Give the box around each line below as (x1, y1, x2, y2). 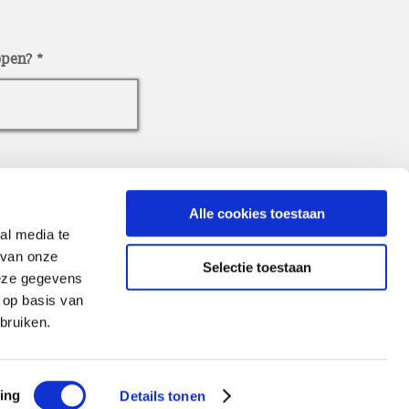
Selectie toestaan (202, 258, 311, 275)
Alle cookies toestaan (188, 205, 325, 222)
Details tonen (120, 388, 205, 404)
